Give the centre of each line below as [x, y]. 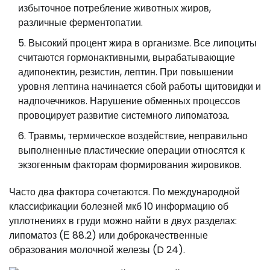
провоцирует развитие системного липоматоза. [124, 115]
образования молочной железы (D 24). [97, 250]
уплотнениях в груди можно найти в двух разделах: [123, 221]
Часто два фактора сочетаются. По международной [124, 192]
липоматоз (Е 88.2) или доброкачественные [108, 235]
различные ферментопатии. [80, 22]
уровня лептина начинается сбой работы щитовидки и [140, 86]
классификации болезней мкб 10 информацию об [119, 206]
